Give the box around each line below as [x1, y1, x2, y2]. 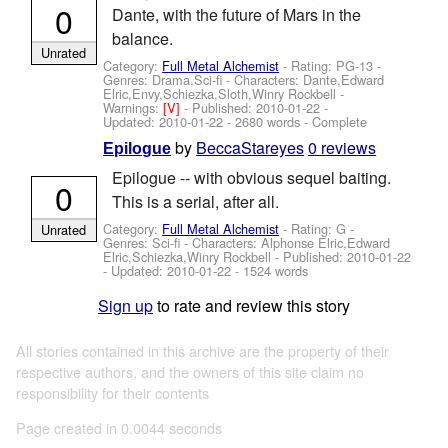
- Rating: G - [279, 219, 355, 239]
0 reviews [308, 136, 377, 160]
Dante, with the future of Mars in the [111, 2, 361, 26]
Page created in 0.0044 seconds [16, 417, 222, 439]
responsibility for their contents [16, 381, 209, 403]
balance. [111, 26, 173, 50]
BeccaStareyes [196, 136, 305, 160]
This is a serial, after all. [111, 189, 279, 213]
